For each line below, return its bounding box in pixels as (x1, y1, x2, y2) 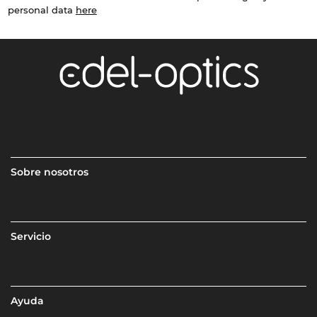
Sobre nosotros (11, 166, 89, 179)
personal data (7, 4, 76, 16)
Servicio (11, 230, 52, 243)
